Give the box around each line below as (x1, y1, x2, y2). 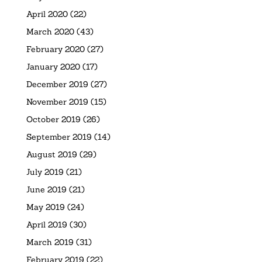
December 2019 (26, 78, 88, 89)
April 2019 (26, 219, 67, 230)
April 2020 (26, 8, 68, 19)
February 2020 (26, 43, 85, 54)
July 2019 (26, 166, 64, 177)
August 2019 (26, 149, 77, 160)
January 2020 (26, 61, 80, 72)
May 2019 (26, 201, 65, 212)
